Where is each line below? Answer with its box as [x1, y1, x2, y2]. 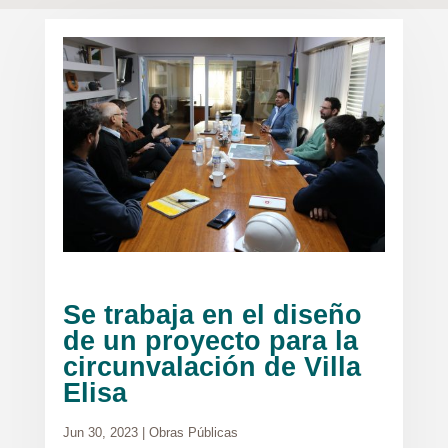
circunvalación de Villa [62, 352, 361, 383]
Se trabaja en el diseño [62, 300, 362, 331]
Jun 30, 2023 [62, 425, 138, 441]
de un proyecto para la [62, 326, 358, 357]
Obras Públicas [148, 425, 238, 441]
